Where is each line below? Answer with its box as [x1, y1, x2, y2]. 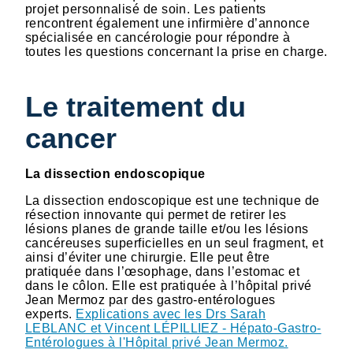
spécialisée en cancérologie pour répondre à [25, 30, 291, 44]
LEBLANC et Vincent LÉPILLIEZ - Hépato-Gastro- [25, 321, 321, 336]
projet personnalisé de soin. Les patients [25, 2, 266, 16]
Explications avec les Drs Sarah [76, 307, 266, 321]
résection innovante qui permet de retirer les [25, 208, 287, 222]
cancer [25, 122, 117, 155]
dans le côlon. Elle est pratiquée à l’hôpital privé [25, 279, 312, 293]
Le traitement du [25, 91, 246, 124]
